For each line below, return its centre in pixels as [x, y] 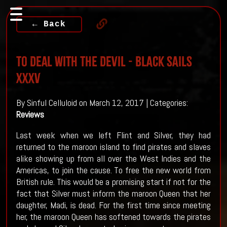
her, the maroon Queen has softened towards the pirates [113, 217]
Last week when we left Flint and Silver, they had [113, 135]
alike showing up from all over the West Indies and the [113, 159]
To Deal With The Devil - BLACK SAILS [104, 61]
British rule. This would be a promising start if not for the [113, 182]
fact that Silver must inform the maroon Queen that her [113, 194]
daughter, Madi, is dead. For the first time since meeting [113, 205]
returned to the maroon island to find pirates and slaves [113, 147]
